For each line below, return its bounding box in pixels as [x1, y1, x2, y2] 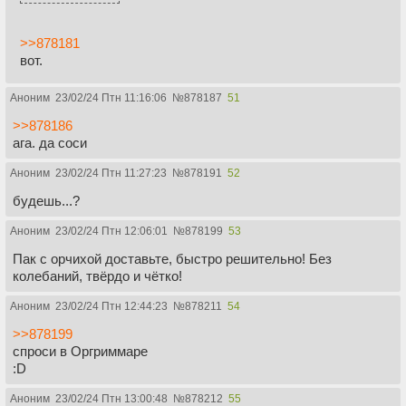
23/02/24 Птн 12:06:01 [55, 224, 168, 237]
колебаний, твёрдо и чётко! [13, 267, 182, 284]
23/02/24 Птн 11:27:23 [55, 166, 167, 179]
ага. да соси [13, 134, 87, 150]
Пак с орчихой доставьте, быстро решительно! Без [13, 250, 332, 266]
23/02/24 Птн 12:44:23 [55, 299, 168, 313]
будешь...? [13, 192, 80, 208]
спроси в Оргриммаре [13, 343, 148, 359]
